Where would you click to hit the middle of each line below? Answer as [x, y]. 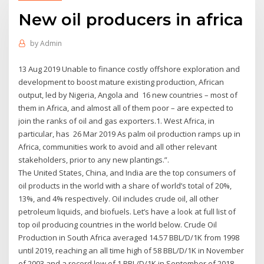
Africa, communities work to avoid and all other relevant [118, 146]
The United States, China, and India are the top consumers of [127, 172]
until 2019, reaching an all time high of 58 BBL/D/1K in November [131, 250]
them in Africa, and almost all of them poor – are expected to [126, 108]
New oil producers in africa [131, 19]
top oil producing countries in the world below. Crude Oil [118, 224]
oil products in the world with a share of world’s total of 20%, [125, 185]
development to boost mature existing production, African [121, 82]
